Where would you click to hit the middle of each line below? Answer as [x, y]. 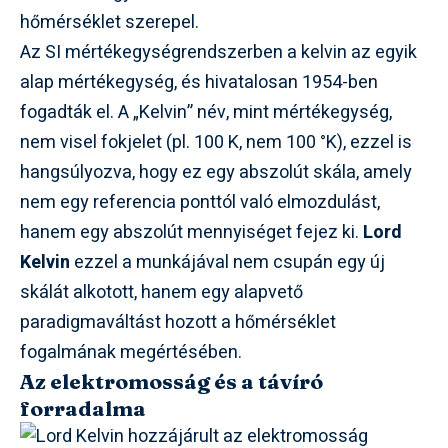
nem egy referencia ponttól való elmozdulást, [200, 202]
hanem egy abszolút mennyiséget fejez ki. [191, 232]
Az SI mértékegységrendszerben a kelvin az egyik [218, 52]
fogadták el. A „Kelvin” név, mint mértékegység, [206, 112]
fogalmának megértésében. [131, 352]
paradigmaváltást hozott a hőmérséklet [178, 322]
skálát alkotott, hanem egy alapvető [161, 292]
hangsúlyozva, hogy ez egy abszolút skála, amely [216, 172]
